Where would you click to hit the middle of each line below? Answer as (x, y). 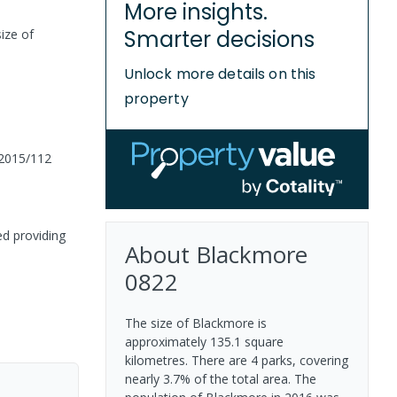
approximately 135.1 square (204, 341)
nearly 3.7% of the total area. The (220, 378)
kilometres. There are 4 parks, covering (236, 360)
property (156, 98)
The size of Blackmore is (195, 323)
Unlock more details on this (220, 74)
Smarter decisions (219, 39)
